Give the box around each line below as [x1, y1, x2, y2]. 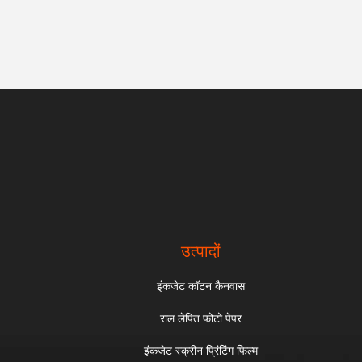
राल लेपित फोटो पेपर [160, 312, 242, 325]
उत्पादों [181, 242, 221, 260]
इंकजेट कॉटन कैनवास [157, 280, 246, 293]
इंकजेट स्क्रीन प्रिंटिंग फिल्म [144, 344, 259, 357]
